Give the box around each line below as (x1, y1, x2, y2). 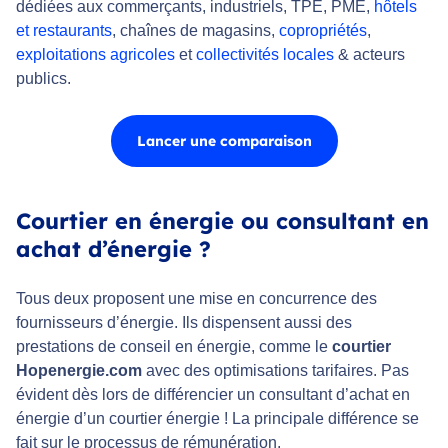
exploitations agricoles (16, 45, 175, 63)
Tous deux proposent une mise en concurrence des (16, 289, 377, 307)
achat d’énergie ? (16, 234, 211, 263)
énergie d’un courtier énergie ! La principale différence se (16, 409, 419, 427)
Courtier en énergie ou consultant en (16, 206, 429, 235)
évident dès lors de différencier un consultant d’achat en (16, 385, 410, 403)
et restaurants (16, 21, 112, 39)
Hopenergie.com (16, 361, 142, 379)
